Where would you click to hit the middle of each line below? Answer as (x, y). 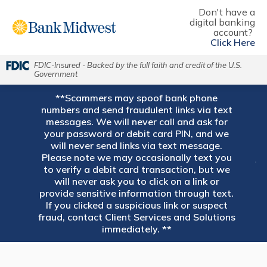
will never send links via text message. (137, 145)
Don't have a (226, 12)
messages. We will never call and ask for (136, 122)
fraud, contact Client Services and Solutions (136, 217)
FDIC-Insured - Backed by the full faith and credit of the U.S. (138, 65)
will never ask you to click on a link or (136, 181)
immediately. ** (136, 229)
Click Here (232, 42)
